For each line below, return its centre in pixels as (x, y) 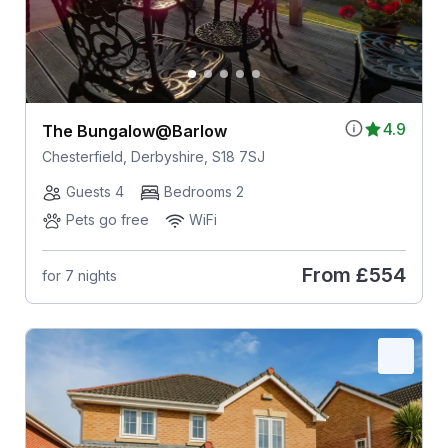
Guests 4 (94, 192)
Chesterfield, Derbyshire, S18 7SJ (153, 157)
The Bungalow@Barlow (134, 131)
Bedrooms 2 (203, 192)
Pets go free (107, 220)
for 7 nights (79, 275)
